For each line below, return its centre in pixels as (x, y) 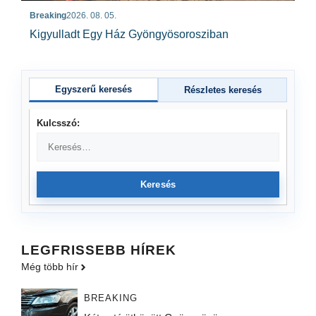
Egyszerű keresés (93, 89)
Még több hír (50, 267)
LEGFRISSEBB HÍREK (99, 250)
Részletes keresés (223, 90)
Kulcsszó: (58, 123)
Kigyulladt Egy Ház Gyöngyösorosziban (129, 34)
